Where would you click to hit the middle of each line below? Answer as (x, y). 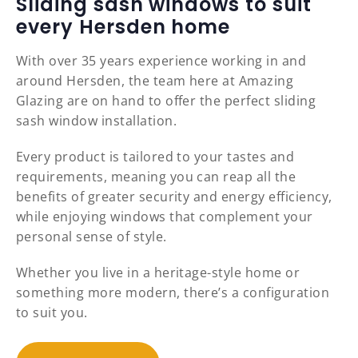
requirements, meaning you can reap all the (156, 177)
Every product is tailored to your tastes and (155, 157)
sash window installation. (96, 121)
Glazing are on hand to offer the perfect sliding (166, 101)
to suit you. (52, 313)
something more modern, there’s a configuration (173, 293)
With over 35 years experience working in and (161, 61)
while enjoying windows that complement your (165, 217)
